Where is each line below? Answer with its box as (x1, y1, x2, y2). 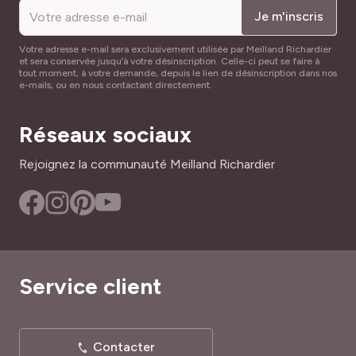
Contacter (93, 339, 155, 354)
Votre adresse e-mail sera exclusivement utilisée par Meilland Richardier (19, 44, 331, 55)
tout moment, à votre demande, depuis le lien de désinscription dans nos (19, 68, 337, 79)
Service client (19, 273, 161, 300)
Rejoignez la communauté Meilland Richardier (19, 157, 275, 172)
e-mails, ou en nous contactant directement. (19, 79, 212, 91)
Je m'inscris (254, 9, 323, 24)
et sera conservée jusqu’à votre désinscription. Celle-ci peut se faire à (19, 56, 319, 67)
